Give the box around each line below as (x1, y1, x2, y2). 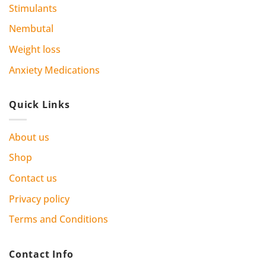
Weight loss (9, 43, 61, 56)
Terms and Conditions (9, 213, 108, 226)
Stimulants (9, 1, 57, 15)
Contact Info (9, 247, 74, 261)
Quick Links (9, 98, 70, 112)
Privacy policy (9, 192, 69, 205)
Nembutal (9, 22, 53, 36)
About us (9, 130, 49, 144)
